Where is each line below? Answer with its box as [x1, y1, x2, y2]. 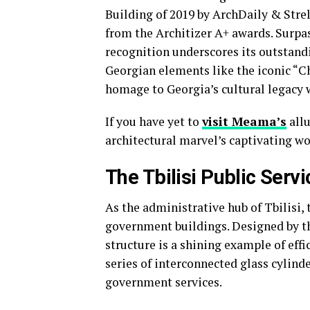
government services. [105, 274, 222, 290]
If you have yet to [105, 113, 202, 129]
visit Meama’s [202, 113, 286, 129]
